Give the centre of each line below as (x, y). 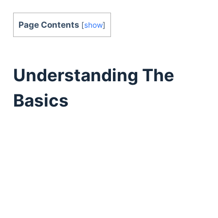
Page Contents (49, 24)
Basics (41, 100)
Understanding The (93, 75)
